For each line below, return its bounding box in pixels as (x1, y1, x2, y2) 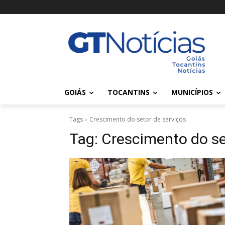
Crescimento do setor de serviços (89, 115, 186, 124)
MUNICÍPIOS (171, 87, 213, 97)
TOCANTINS (107, 87, 150, 97)
